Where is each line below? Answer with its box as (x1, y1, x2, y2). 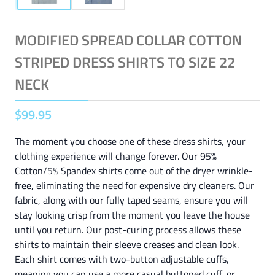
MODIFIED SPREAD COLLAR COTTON (15, 29, 242, 51)
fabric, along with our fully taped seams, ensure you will (15, 193, 248, 207)
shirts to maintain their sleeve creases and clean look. (15, 237, 239, 252)
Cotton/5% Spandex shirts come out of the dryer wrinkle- (15, 163, 253, 178)
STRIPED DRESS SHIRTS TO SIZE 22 (15, 51, 235, 73)
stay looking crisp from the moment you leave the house (15, 207, 250, 222)
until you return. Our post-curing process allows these (15, 222, 241, 237)
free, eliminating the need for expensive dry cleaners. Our (15, 178, 254, 193)
